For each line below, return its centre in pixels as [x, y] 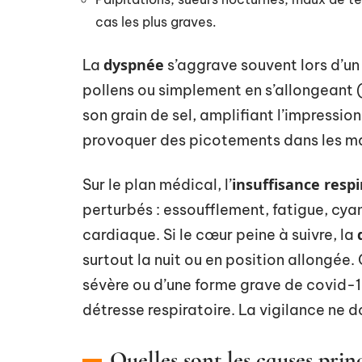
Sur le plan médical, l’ [157, 185]
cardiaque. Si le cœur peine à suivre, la [220, 235]
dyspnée [134, 65]
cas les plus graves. [156, 22]
